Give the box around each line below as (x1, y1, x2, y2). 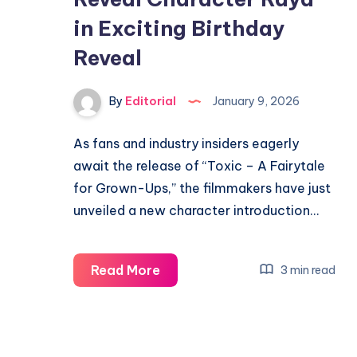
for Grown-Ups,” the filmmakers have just (73, 180, 331, 196)
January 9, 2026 (210, 94, 300, 109)
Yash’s (159, 261, 200, 277)
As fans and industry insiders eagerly (73, 135, 299, 151)
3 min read (278, 262, 336, 277)
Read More (91, 262, 160, 278)
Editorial (123, 94, 176, 109)
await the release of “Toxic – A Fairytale (73, 158, 325, 174)
